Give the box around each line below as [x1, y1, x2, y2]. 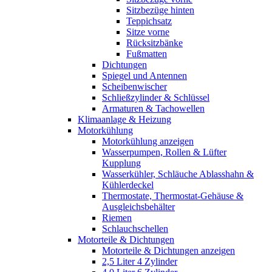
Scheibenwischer [102, 81, 167, 92]
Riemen [102, 212, 132, 223]
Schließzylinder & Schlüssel [102, 92, 209, 103]
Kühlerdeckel [102, 179, 154, 190]
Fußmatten [126, 48, 167, 59]
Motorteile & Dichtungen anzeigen [102, 245, 235, 256]
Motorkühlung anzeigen [102, 135, 194, 146]
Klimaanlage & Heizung [78, 114, 171, 124]
